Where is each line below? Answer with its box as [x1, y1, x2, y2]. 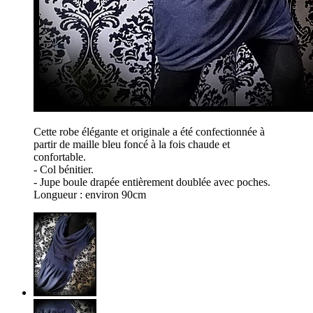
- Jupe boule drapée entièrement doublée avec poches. [34, 176, 273, 189]
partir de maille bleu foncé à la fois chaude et [34, 138, 230, 151]
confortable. [34, 151, 86, 163]
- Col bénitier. [34, 163, 94, 176]
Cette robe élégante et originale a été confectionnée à [34, 126, 265, 138]
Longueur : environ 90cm [34, 189, 146, 201]
